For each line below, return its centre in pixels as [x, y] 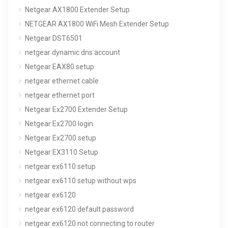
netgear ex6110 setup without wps [81, 180]
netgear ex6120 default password [79, 209]
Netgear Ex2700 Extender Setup [76, 109]
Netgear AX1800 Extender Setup [77, 9]
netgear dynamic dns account [73, 52]
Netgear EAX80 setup [60, 66]
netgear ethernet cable [62, 81]
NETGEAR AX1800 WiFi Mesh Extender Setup [97, 24]
